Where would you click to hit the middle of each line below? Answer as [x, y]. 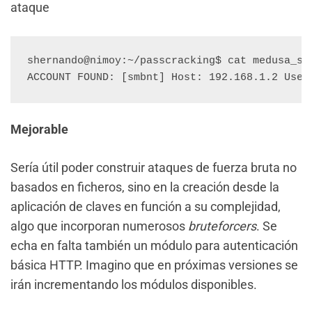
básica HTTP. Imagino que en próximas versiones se [154, 265]
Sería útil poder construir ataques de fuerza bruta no [154, 167]
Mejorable [39, 129]
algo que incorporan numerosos [99, 226]
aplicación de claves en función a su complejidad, [146, 206]
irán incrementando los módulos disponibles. [134, 284]
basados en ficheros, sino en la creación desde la [145, 187]
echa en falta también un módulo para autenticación [154, 245]
